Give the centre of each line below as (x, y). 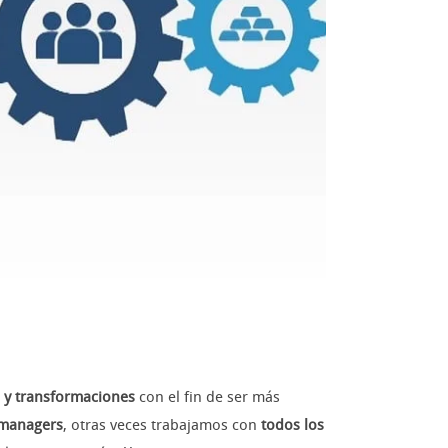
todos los (292, 425)
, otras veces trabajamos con (162, 425)
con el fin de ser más (207, 397)
